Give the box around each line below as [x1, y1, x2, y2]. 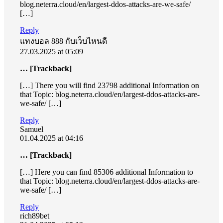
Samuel [20, 124, 43, 133]
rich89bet [20, 211, 49, 220]
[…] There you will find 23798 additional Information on [20, 81, 199, 90]
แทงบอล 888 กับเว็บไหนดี [20, 36, 107, 45]
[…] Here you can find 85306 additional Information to [20, 167, 193, 176]
